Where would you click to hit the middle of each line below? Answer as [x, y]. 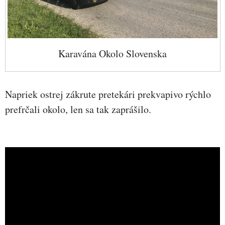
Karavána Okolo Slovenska [113, 53]
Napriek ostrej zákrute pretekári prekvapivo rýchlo [108, 94]
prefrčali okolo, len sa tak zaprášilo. [78, 109]
